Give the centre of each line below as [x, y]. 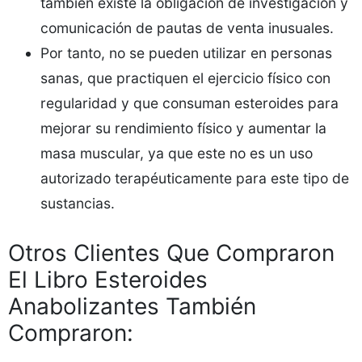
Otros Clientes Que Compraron [171, 253]
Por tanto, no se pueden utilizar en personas [186, 53]
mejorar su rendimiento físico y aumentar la [183, 128]
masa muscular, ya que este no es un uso [177, 153]
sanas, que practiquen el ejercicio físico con [185, 78]
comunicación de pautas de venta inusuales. [187, 28]
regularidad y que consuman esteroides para [189, 103]
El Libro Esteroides [108, 280]
